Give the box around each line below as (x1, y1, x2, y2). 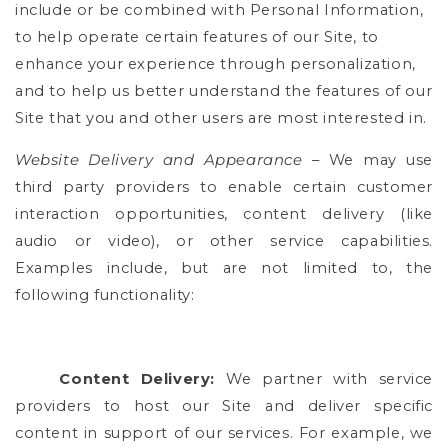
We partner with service (226, 369, 433, 388)
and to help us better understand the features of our (15, 81, 433, 100)
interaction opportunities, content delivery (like (15, 204, 433, 223)
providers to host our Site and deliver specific (15, 396, 433, 415)
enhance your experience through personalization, (15, 54, 416, 73)
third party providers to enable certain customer (15, 177, 433, 196)
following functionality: (15, 285, 195, 304)
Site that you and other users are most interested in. (15, 108, 427, 127)
